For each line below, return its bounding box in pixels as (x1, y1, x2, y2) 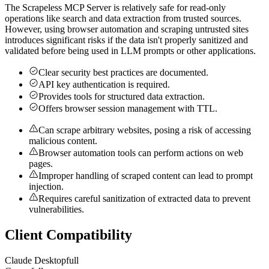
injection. (29, 181, 64, 192)
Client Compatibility (5, 226, 132, 243)
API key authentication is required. (38, 79, 170, 89)
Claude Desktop (5, 255, 66, 265)
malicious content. (29, 135, 97, 146)
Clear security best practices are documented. (38, 67, 208, 77)
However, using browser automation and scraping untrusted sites (5, 23, 249, 34)
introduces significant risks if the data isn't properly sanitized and (5, 34, 248, 45)
